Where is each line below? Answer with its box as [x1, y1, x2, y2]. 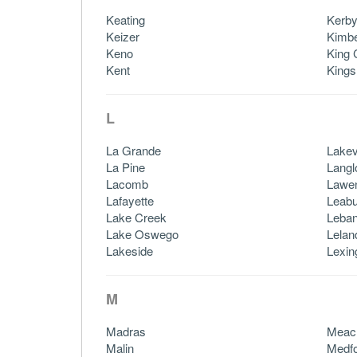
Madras [106, 322, 146, 339]
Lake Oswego [106, 225, 178, 242]
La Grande [106, 141, 161, 159]
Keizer [106, 27, 139, 45]
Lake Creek [106, 208, 167, 226]
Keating [106, 10, 145, 28]
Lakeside [106, 241, 153, 259]
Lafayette [106, 191, 154, 209]
